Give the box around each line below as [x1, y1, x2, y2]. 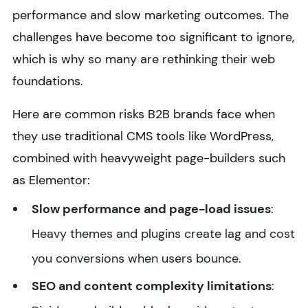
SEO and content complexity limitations [32, 278, 272, 295]
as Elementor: [12, 172, 90, 189]
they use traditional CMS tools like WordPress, [12, 128, 274, 145]
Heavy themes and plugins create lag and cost [32, 225, 295, 243]
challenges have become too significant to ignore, [12, 29, 294, 46]
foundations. [12, 73, 87, 90]
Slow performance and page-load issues [32, 201, 271, 218]
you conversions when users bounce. [32, 250, 241, 267]
